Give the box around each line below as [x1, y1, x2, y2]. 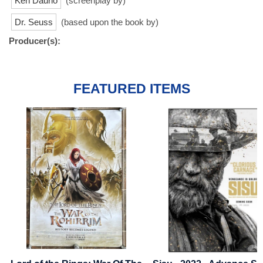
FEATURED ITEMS [73, 81, 190, 96]
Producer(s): [9, 35, 60, 46]
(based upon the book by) [59, 16, 159, 27]
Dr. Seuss [15, 16, 53, 27]
